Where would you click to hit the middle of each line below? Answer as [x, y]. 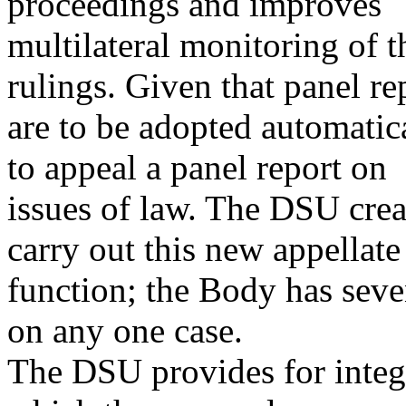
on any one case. [125, 330]
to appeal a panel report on [197, 167]
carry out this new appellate [204, 249]
